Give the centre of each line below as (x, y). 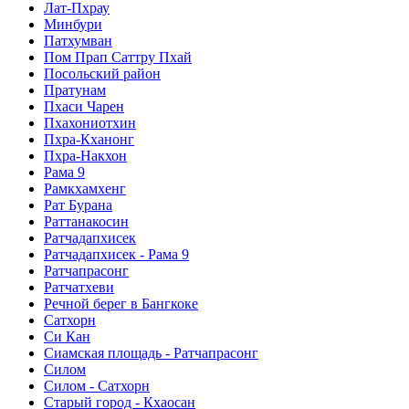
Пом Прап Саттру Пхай (118, 58)
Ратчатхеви (79, 288)
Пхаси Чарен (84, 107)
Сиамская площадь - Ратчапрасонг (151, 353)
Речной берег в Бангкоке (121, 304)
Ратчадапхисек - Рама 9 (116, 255)
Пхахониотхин (90, 123)
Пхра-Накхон (85, 156)
